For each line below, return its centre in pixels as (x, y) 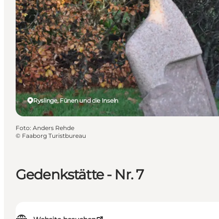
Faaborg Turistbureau (54, 135)
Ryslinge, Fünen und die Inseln (76, 100)
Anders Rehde (54, 128)
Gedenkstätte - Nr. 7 (80, 174)
